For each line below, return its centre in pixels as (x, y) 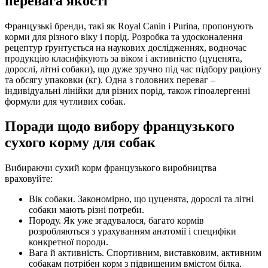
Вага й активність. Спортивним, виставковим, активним (145, 253)
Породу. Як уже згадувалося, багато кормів (116, 221)
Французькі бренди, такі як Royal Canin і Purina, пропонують (129, 26)
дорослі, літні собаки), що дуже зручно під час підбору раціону (133, 69)
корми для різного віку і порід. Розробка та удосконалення (124, 36)
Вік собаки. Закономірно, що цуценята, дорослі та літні (141, 199)
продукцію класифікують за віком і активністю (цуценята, (124, 58)
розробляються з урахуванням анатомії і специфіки (133, 232)
